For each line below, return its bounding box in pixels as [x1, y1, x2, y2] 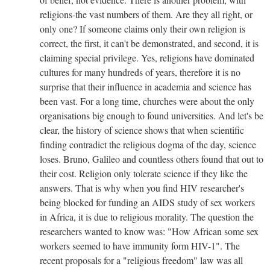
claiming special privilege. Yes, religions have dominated [40, 51, 254, 64]
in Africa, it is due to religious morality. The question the [40, 210, 254, 223]
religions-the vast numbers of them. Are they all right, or [40, 7, 253, 20]
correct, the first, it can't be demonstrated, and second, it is [40, 36, 259, 49]
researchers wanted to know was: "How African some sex [40, 224, 259, 237]
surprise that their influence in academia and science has [40, 80, 251, 93]
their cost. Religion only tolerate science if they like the [40, 166, 248, 180]
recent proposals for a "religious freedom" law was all [40, 253, 243, 266]
